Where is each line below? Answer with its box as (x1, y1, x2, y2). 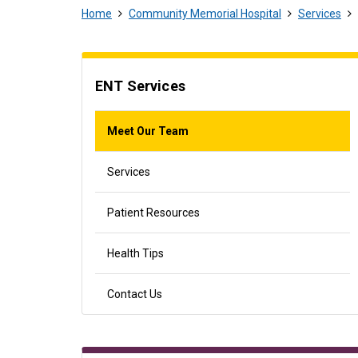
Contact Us (107, 288, 162, 300)
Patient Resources (107, 206, 200, 219)
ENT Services (95, 78, 185, 94)
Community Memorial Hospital (129, 7, 281, 20)
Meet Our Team (107, 125, 189, 137)
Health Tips (107, 247, 164, 260)
